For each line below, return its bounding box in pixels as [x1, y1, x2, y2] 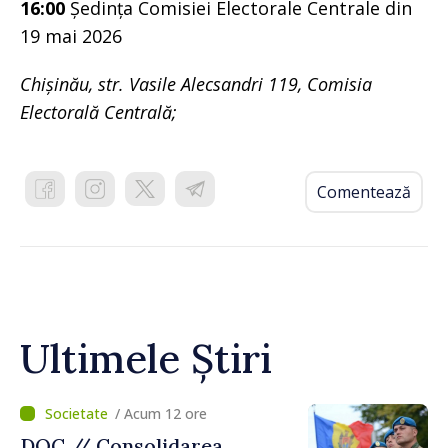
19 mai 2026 [20, 23, 122, 48]
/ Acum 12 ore [115, 403, 207, 423]
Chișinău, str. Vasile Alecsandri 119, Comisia [20, 71, 372, 96]
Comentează [317, 180, 411, 203]
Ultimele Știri [20, 332, 272, 384]
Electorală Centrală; [20, 99, 177, 124]
